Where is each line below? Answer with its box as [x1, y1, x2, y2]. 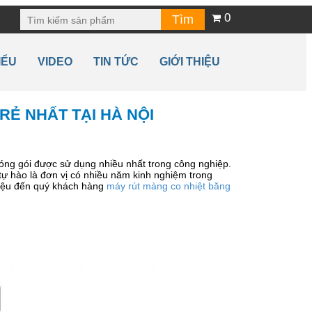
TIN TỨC [93, 56, 139, 68]
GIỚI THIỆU [159, 56, 220, 68]
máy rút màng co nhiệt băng [106, 180, 231, 192]
